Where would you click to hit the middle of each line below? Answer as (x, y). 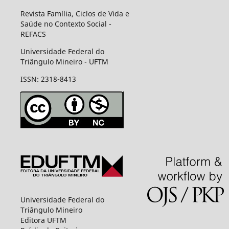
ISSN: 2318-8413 (48, 79)
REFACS (33, 34)
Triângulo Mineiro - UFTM (64, 62)
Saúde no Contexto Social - (66, 24)
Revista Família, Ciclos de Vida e (75, 14)
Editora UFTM (43, 220)
